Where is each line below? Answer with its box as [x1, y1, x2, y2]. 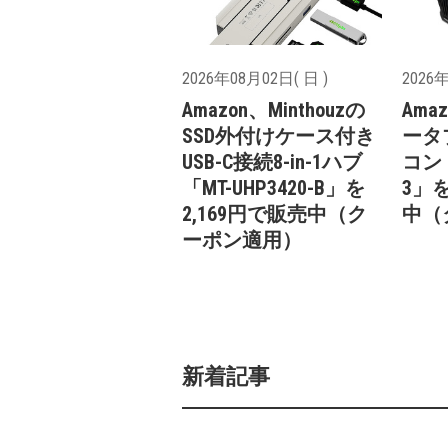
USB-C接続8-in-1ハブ [182, 149, 362, 174]
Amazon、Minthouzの [182, 97, 365, 122]
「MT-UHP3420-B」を [182, 175, 365, 200]
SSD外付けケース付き [182, 123, 375, 148]
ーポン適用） [182, 227, 302, 252]
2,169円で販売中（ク [182, 201, 367, 226]
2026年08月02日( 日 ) [182, 68, 328, 88]
